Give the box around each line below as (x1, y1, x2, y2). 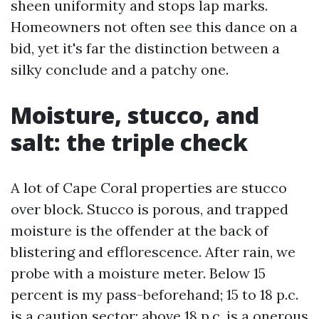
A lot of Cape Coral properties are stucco (11, 179, 287, 197)
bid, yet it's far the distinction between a (11, 39, 280, 57)
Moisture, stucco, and (11, 100, 259, 130)
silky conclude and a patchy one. (11, 61, 229, 78)
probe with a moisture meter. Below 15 (11, 264, 266, 282)
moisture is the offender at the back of (11, 221, 268, 239)
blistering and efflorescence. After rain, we (11, 243, 296, 261)
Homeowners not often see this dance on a (11, 18, 298, 36)
